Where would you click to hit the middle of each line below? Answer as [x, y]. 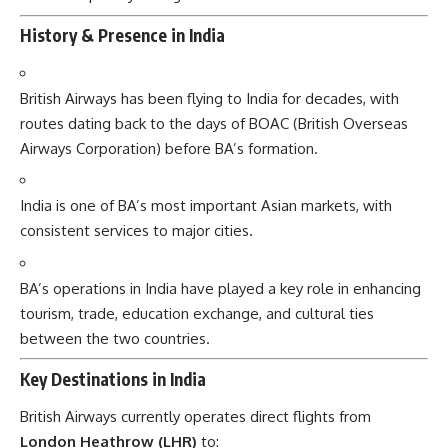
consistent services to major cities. [136, 231]
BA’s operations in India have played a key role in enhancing [220, 288]
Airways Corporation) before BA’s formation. [169, 148]
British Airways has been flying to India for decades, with [209, 98]
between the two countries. [115, 338]
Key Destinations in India [113, 378]
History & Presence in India [122, 35]
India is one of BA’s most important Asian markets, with [206, 206]
